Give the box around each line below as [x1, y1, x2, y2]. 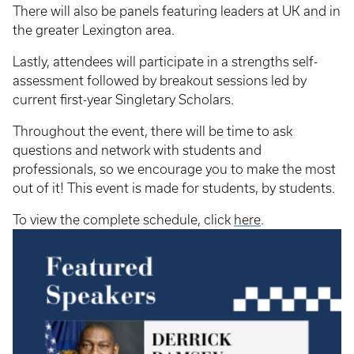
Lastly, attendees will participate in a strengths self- [13, 55, 318, 69]
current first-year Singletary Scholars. [13, 92, 237, 107]
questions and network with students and [13, 143, 262, 157]
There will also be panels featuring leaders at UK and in [13, 4, 341, 18]
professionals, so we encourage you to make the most [13, 162, 336, 176]
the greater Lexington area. [13, 23, 178, 37]
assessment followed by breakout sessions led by [13, 73, 307, 88]
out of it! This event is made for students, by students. [13, 181, 335, 195]
